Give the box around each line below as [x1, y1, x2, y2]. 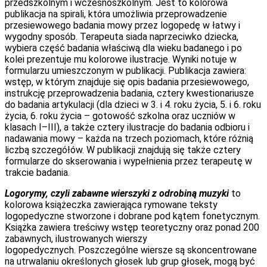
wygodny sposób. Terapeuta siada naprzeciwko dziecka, [5, 31, 238, 43]
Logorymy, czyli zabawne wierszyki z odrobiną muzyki [5, 188, 229, 200]
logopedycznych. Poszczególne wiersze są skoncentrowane [5, 244, 257, 256]
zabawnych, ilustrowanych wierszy [5, 233, 147, 245]
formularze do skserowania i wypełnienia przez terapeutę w [5, 156, 252, 167]
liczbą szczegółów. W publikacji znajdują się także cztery [5, 144, 241, 156]
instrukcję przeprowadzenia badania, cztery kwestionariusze [5, 88, 254, 100]
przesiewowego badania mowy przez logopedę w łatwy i [5, 20, 240, 32]
